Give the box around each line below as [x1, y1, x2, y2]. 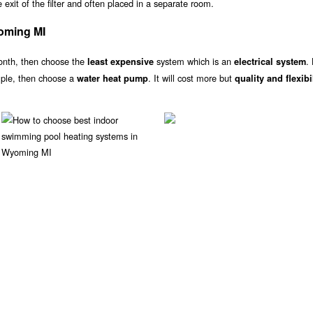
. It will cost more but [148, 71, 235, 85]
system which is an [154, 54, 234, 68]
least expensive [87, 55, 154, 68]
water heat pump [77, 72, 148, 85]
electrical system [234, 55, 306, 68]
